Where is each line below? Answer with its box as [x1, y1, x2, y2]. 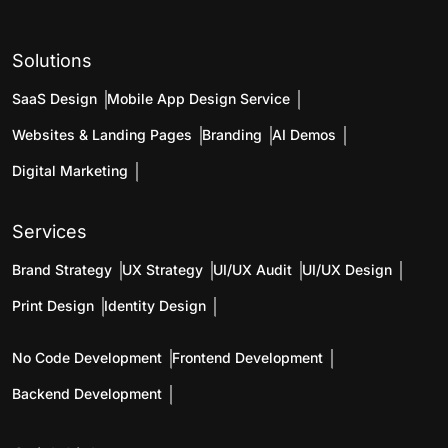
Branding [202, 126, 262, 144]
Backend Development [12, 385, 162, 403]
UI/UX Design [302, 261, 392, 279]
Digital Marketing [12, 162, 128, 180]
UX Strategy [122, 261, 203, 279]
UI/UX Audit [213, 261, 292, 279]
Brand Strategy [12, 261, 112, 279]
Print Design [12, 297, 94, 315]
